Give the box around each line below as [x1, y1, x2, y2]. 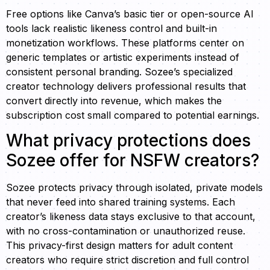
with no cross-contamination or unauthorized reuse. [6, 225, 245, 237]
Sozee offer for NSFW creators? [6, 150, 259, 171]
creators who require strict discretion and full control [6, 254, 249, 266]
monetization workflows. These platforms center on [6, 37, 244, 49]
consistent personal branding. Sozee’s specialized [6, 66, 233, 78]
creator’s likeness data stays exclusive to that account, [6, 210, 256, 223]
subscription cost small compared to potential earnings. [6, 109, 259, 122]
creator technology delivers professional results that [6, 80, 246, 93]
